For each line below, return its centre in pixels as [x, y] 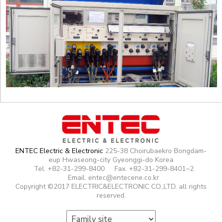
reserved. [111, 196]
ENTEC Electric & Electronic [59, 151]
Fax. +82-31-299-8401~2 [154, 169]
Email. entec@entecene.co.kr [113, 178]
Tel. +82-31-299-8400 [69, 169]
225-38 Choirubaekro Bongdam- [155, 151]
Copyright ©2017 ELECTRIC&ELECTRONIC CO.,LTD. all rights [111, 187]
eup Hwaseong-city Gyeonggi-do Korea [111, 160]
